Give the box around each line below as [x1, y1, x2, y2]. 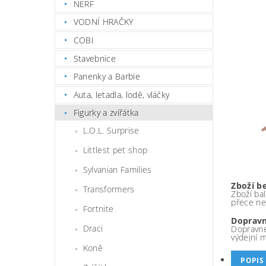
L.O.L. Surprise [83, 125, 140, 137]
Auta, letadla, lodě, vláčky [73, 88, 170, 100]
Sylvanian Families [83, 164, 152, 176]
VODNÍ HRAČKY [73, 16, 134, 28]
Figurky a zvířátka [73, 107, 139, 119]
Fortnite [83, 203, 114, 215]
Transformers [83, 183, 135, 195]
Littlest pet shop [83, 144, 148, 156]
